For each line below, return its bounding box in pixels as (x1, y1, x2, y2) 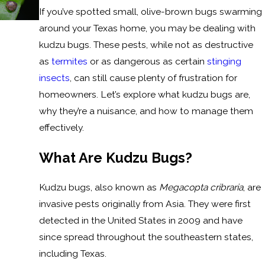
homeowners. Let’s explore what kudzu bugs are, (38, 89, 250, 101)
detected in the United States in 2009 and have (38, 215, 243, 227)
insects (38, 72, 70, 84)
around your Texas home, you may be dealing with (38, 22, 256, 34)
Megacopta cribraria (159, 182, 243, 193)
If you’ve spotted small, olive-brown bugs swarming (38, 6, 262, 18)
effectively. (38, 122, 84, 134)
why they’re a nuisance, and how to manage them (38, 105, 253, 117)
